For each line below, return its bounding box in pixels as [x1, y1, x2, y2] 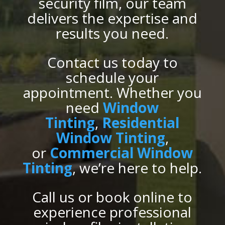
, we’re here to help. [72, 158, 202, 177]
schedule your [66, 67, 159, 87]
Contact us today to [47, 52, 178, 72]
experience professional [33, 202, 192, 221]
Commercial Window [50, 143, 193, 162]
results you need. [56, 23, 169, 43]
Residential [102, 113, 180, 132]
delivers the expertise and [27, 8, 198, 28]
